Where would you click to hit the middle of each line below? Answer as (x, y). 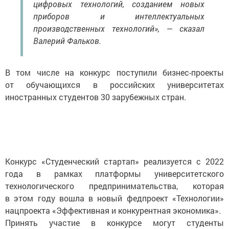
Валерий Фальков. (67, 40)
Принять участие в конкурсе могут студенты (114, 222)
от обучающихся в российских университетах (114, 84)
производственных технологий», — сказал (119, 28)
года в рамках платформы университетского (114, 173)
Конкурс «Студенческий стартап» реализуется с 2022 (114, 161)
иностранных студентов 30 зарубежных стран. (96, 97)
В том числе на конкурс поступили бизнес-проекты (114, 72)
